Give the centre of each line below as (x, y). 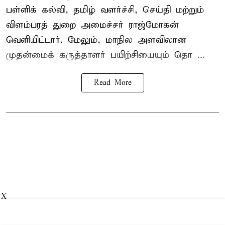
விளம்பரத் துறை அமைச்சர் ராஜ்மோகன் (92, 25)
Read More (113, 83)
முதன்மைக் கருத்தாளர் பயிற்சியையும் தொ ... (105, 55)
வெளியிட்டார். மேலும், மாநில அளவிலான (96, 40)
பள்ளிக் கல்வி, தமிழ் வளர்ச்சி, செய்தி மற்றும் (105, 10)
